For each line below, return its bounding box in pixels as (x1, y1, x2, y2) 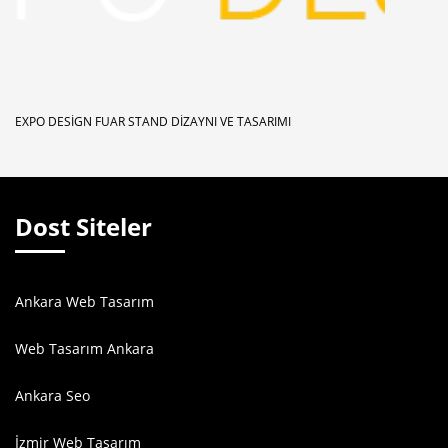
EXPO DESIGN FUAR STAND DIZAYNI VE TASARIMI (15, 113, 291, 131)
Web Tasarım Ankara (15, 339, 154, 359)
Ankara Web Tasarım (15, 292, 154, 312)
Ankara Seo (15, 386, 90, 406)
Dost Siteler (15, 210, 152, 244)
